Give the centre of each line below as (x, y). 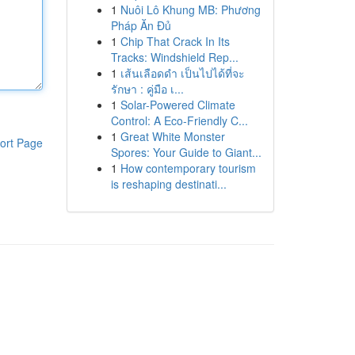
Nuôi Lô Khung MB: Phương (190, 10)
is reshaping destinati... (168, 184)
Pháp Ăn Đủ (141, 25)
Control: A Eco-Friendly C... (179, 120)
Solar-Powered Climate (177, 105)
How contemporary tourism (188, 168)
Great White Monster (172, 136)
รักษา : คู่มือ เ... (147, 89)
